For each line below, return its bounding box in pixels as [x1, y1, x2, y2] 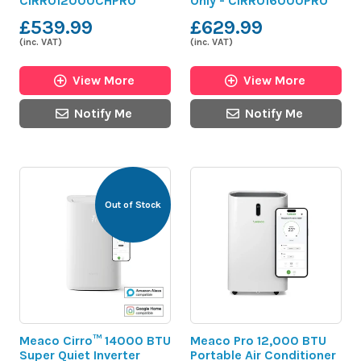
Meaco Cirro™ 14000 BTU [19, 332, 171, 348]
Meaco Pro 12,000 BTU [190, 332, 326, 348]
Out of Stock [105, 198, 161, 210]
